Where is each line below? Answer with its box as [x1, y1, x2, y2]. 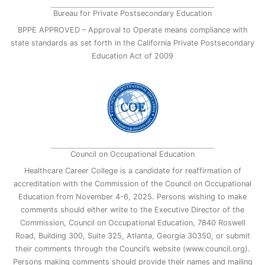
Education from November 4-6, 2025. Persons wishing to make [18, 192, 247, 201]
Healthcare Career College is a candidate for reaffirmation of [24, 166, 241, 175]
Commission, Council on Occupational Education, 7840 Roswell [20, 218, 245, 227]
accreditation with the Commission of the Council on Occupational [14, 179, 251, 188]
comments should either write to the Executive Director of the [21, 205, 244, 214]
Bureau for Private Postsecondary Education [53, 8, 212, 18]
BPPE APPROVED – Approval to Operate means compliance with [17, 25, 248, 35]
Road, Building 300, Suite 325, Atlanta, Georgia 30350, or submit [15, 231, 250, 240]
